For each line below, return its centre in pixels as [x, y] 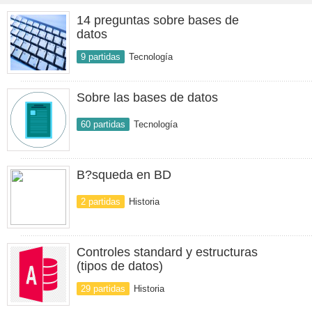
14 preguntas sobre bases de [158, 20]
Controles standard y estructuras [167, 252]
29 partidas [103, 289]
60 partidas [103, 124]
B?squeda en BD [124, 175]
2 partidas [101, 202]
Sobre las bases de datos [147, 97]
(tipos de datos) [120, 266]
